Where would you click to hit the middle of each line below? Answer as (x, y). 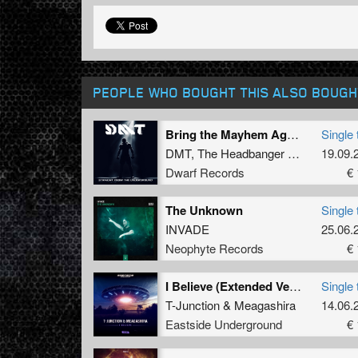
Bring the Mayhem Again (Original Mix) (293, 133)
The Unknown (204, 210)
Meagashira (265, 304)
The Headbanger (241, 153)
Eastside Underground (224, 324)
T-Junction (193, 304)
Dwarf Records (205, 172)
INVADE (187, 229)
